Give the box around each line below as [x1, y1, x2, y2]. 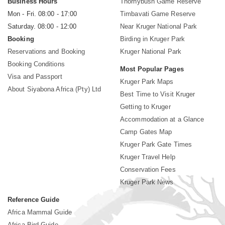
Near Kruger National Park [120, 23, 197, 31]
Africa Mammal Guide [8, 208, 72, 216]
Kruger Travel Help [120, 153, 175, 161]
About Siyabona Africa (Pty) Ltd [8, 85, 101, 93]
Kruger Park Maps [120, 78, 174, 86]
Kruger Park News [120, 178, 174, 186]
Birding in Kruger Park [120, 35, 185, 43]
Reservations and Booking [8, 48, 85, 56]
